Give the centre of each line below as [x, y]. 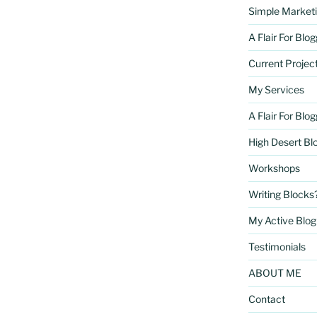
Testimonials [277, 246]
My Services [276, 89]
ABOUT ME [275, 272]
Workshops [274, 168]
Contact [266, 299]
